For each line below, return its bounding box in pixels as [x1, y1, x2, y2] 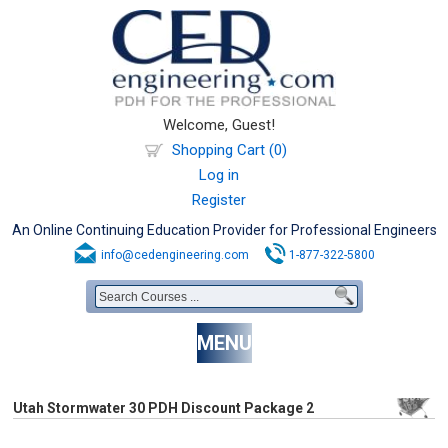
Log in [199, 166, 239, 184]
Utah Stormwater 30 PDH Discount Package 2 [13, 400, 315, 416]
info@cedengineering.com [101, 248, 249, 262]
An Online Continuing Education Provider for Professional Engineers [11, 222, 437, 238]
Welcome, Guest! [163, 116, 275, 134]
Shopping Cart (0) [171, 141, 287, 159]
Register [192, 191, 246, 209]
